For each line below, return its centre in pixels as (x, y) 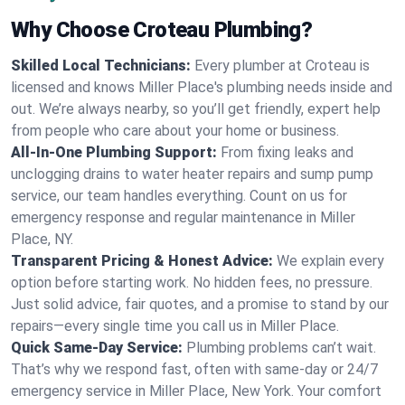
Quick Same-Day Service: (97, 348)
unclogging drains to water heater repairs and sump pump (192, 174)
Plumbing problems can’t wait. (281, 348)
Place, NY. (42, 239)
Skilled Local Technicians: (101, 66)
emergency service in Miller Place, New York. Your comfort (196, 391)
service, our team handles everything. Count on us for (179, 196)
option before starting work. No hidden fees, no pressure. (192, 283)
